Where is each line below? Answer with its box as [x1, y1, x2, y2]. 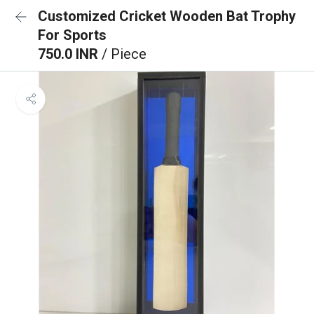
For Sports [38, 27, 107, 43]
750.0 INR [38, 46, 102, 62]
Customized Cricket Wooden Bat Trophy [38, 8, 296, 25]
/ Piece [102, 46, 146, 62]
